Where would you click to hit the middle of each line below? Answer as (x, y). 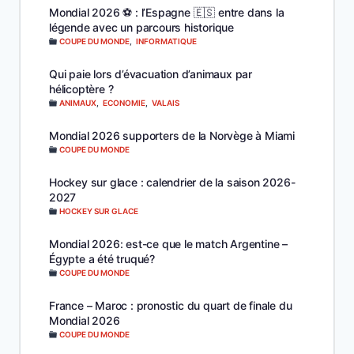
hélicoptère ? (81, 88)
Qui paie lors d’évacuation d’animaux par (151, 73)
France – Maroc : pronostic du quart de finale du (171, 305)
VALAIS (166, 102)
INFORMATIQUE (166, 41)
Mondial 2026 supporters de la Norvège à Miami (172, 135)
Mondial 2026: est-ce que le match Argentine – (168, 243)
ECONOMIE (124, 102)
